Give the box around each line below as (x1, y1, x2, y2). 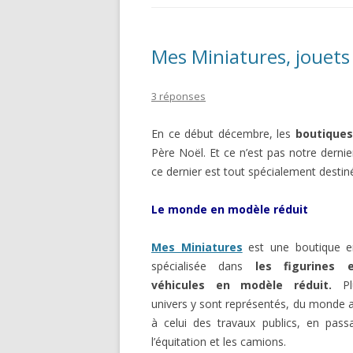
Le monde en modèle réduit (151, 201, 308, 217)
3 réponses (151, 88, 206, 103)
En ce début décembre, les (151, 125, 295, 141)
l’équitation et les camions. (151, 333, 286, 349)
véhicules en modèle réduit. (151, 277, 333, 292)
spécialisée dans (151, 258, 255, 273)
